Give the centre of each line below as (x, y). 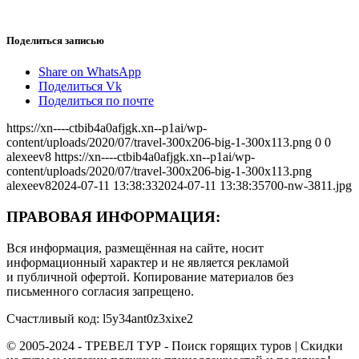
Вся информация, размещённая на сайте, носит (135, 248)
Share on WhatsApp (90, 72)
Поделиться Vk (80, 87)
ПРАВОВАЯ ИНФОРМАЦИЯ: (113, 216)
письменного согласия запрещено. (100, 291)
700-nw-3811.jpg (308, 186)
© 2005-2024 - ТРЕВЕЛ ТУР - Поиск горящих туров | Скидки (175, 345)
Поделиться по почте (96, 101)
